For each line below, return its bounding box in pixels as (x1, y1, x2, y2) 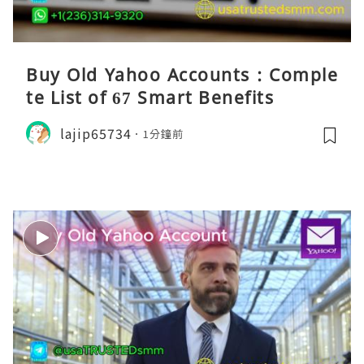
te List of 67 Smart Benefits (26, 86, 274, 110)
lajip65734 (60, 123, 132, 143)
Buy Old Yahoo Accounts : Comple (26, 63, 338, 87)
